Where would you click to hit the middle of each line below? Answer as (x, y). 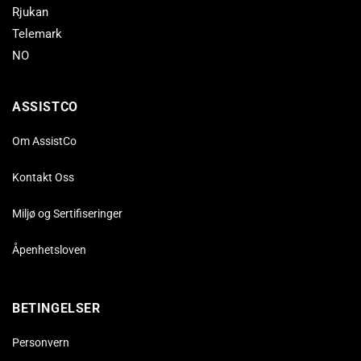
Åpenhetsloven (49, 250)
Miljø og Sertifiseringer (67, 214)
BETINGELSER (56, 308)
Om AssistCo (44, 141)
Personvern (41, 342)
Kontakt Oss (43, 177)
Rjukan (30, 12)
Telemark (37, 34)
